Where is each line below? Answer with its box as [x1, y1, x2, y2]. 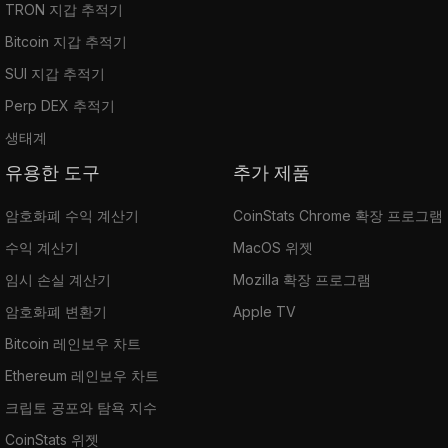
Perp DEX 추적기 [5, 96, 115, 114]
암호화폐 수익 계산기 [5, 206, 139, 224]
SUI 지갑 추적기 [5, 64, 105, 82]
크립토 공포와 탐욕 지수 [5, 398, 157, 416]
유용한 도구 [23, 161, 100, 183]
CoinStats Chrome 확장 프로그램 [233, 206, 443, 224]
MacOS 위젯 [233, 238, 313, 256]
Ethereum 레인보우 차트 [5, 366, 159, 384]
